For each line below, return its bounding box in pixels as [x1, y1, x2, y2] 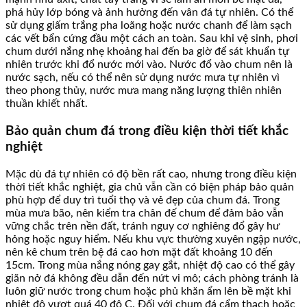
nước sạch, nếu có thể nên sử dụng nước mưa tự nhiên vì [5, 72, 280, 84]
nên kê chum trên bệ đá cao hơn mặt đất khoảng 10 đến [5, 246, 273, 258]
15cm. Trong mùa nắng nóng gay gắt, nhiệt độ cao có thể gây [5, 259, 295, 271]
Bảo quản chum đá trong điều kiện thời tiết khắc [5, 125, 288, 138]
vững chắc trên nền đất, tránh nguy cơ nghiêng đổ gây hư [5, 220, 280, 232]
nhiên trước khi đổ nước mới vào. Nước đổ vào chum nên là [5, 59, 293, 71]
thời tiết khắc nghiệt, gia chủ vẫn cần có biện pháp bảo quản [5, 181, 294, 193]
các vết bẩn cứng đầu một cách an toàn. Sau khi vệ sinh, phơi [5, 33, 298, 45]
